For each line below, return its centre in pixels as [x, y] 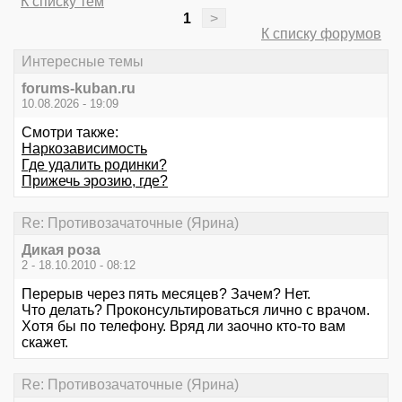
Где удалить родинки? [94, 164]
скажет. [45, 343]
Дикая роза [61, 250]
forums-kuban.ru [79, 88]
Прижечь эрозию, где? [95, 180]
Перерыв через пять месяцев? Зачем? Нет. [166, 294]
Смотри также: [70, 132]
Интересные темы [83, 61]
